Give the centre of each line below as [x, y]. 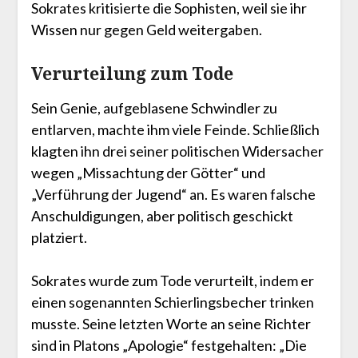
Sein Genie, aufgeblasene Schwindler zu [154, 108]
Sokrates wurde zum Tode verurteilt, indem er [172, 281]
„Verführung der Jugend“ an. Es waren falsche [173, 195]
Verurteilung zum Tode [132, 74]
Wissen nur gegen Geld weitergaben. [146, 30]
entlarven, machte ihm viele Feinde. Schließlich [175, 130]
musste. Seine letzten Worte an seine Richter [171, 324]
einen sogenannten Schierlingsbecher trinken [172, 302]
